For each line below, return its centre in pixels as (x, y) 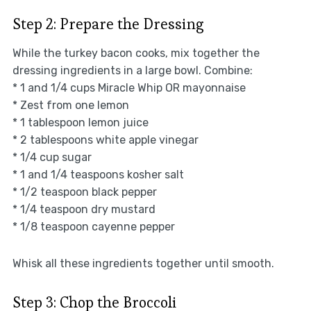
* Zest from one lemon (70, 105)
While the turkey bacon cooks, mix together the (136, 53)
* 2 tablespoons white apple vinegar (105, 140)
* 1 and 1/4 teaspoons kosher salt (98, 174)
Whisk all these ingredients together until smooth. (143, 263)
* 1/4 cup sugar (52, 157)
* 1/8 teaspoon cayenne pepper (93, 226)
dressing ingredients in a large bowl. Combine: (132, 70)
